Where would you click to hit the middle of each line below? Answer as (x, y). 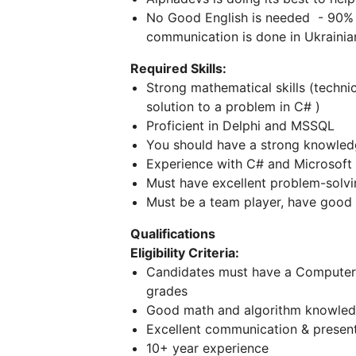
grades (167, 291)
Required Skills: (178, 68)
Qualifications (173, 234)
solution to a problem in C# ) (233, 106)
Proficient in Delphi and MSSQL (240, 126)
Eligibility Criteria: (185, 253)
